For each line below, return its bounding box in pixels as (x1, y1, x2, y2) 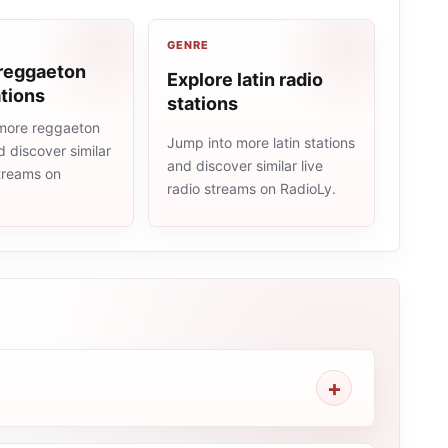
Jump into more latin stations (167, 134, 355, 152)
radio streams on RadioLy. (167, 180, 336, 198)
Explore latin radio (167, 68, 323, 90)
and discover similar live (167, 157, 323, 175)
